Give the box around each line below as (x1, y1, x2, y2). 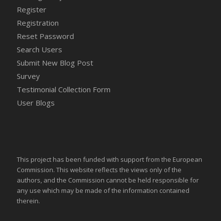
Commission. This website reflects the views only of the (16, 165, 182, 175)
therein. (16, 196, 40, 206)
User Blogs (16, 98, 55, 108)
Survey (16, 71, 40, 81)
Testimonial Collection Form (16, 84, 110, 95)
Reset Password (16, 31, 74, 41)
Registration (16, 18, 59, 28)
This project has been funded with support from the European (16, 155, 202, 164)
